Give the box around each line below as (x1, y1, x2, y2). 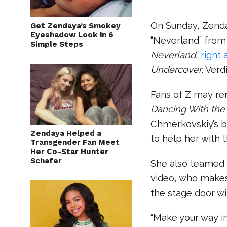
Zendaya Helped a (30, 129, 101, 138)
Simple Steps (30, 40, 83, 49)
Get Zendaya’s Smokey (30, 21, 121, 30)
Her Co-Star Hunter (30, 147, 108, 156)
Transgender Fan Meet (30, 138, 120, 147)
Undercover (150, 64, 202, 75)
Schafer (30, 156, 62, 165)
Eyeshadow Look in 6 (30, 30, 113, 40)
